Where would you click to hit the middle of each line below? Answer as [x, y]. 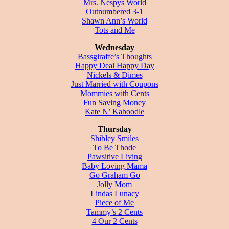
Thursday [114, 129]
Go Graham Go [114, 175]
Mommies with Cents [114, 93]
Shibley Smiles [114, 138]
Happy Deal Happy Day [114, 65]
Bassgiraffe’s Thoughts [114, 56]
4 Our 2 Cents [114, 221]
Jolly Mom [114, 184]
